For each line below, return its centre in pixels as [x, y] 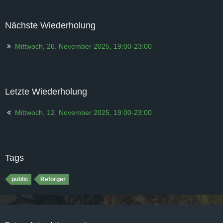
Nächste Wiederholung [50, 25]
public [20, 179]
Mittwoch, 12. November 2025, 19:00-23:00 [83, 112]
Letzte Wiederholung [46, 91]
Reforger [53, 179]
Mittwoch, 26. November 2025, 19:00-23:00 [83, 46]
